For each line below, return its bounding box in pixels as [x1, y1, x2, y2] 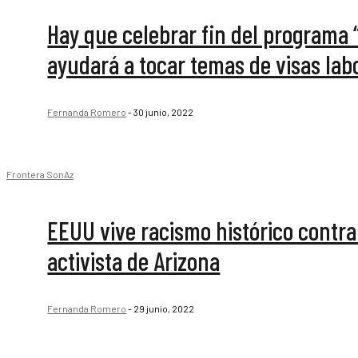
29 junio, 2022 [133, 303, 195, 315]
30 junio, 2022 [133, 105, 194, 117]
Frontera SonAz [6, 169, 74, 181]
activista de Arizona [47, 245, 221, 276]
